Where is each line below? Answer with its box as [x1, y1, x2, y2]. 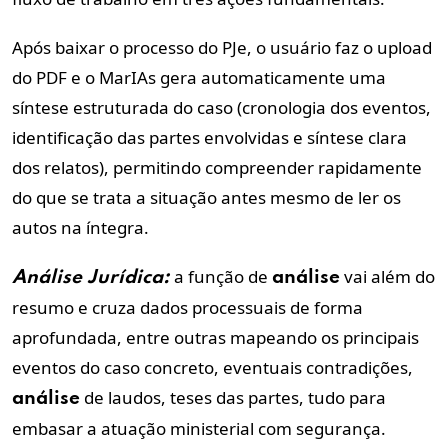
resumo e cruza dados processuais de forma [12, 295, 363, 319]
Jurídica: [82, 267, 170, 287]
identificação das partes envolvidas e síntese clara [12, 125, 407, 149]
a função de [170, 264, 272, 288]
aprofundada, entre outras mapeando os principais [12, 325, 419, 349]
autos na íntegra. [12, 215, 149, 239]
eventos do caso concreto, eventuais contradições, [12, 355, 413, 379]
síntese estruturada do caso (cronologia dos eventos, [12, 95, 431, 119]
